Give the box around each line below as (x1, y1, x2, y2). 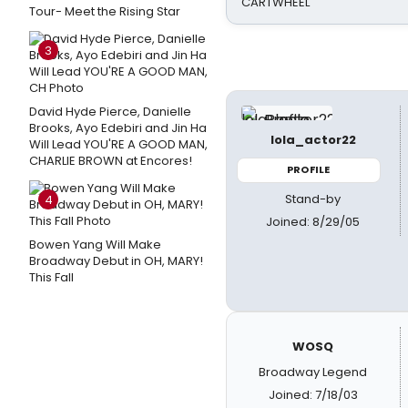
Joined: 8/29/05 (266, 212, 361, 230)
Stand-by (285, 189, 342, 208)
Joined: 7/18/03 (268, 386, 358, 403)
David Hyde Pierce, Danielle (29, 103, 191, 120)
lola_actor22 (270, 131, 356, 148)
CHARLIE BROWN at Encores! (29, 152, 192, 169)
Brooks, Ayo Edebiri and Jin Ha (29, 119, 207, 137)
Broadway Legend (259, 363, 368, 381)
